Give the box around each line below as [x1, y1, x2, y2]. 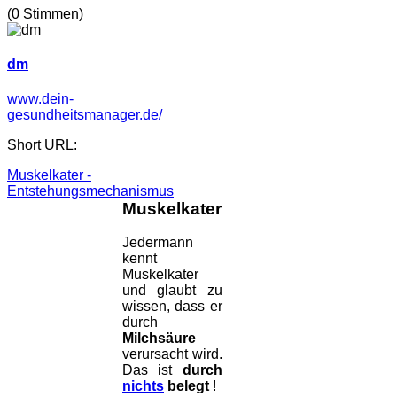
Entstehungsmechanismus [7, 183, 174, 199]
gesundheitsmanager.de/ [7, 107, 162, 123]
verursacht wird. [122, 346, 222, 362]
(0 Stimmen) [7, 5, 83, 21]
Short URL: [7, 137, 77, 153]
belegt [164, 378, 213, 394]
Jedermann [122, 235, 193, 251]
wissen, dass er [122, 299, 222, 315]
